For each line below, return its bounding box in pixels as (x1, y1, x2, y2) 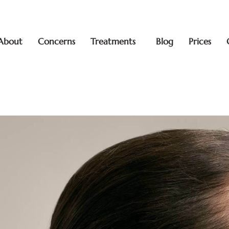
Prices (188, 35, 211, 47)
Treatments (90, 35, 135, 47)
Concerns (37, 35, 75, 47)
